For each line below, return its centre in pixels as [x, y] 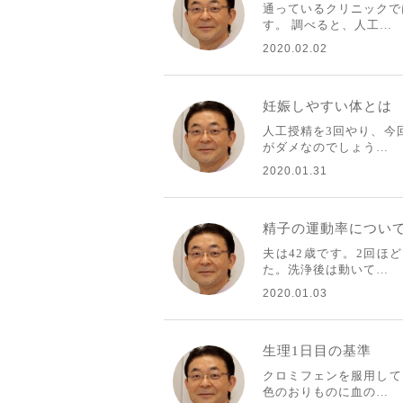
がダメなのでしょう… [326, 147]
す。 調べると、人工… [327, 25]
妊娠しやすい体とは [327, 106]
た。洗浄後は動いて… [326, 269]
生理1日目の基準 [317, 350]
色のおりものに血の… [326, 392]
